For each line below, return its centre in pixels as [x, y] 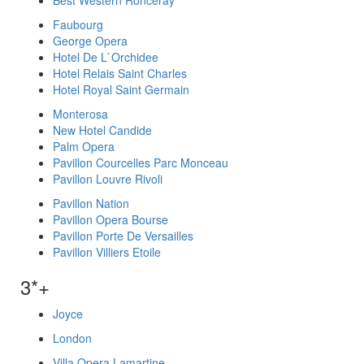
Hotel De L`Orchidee [106, 57]
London [72, 338]
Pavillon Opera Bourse [110, 219]
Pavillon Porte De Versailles [123, 236]
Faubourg [78, 24]
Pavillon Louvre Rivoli [108, 179]
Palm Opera [84, 146]
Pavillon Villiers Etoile [107, 252]
